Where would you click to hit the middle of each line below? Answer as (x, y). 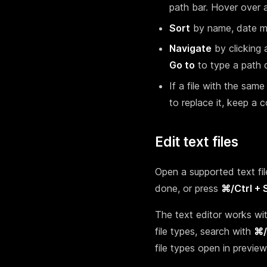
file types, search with (204, 231)
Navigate (190, 49)
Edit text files (197, 141)
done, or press (188, 188)
